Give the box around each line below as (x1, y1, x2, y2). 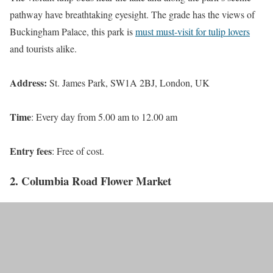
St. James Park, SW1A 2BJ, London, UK (49, 76, 210, 90)
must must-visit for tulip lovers (135, 25, 250, 38)
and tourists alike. (10, 42, 77, 55)
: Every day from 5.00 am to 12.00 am (31, 110, 177, 124)
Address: (10, 76, 49, 90)
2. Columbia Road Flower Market (10, 172, 171, 189)
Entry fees (10, 144, 52, 158)
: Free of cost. (52, 144, 104, 158)
